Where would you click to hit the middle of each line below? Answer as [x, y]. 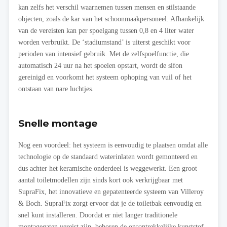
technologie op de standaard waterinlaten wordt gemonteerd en [108, 157]
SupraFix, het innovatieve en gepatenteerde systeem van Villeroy [111, 192]
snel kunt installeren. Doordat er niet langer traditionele [98, 215]
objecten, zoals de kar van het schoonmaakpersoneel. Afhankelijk [111, 19]
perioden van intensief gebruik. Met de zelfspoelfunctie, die [104, 54]
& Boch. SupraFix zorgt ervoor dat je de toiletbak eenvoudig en [110, 203]
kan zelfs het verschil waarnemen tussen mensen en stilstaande [107, 7]
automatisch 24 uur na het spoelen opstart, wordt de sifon [100, 66]
